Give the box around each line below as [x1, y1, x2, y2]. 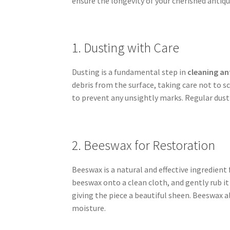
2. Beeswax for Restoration [72, 137, 216, 154]
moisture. [72, 202, 106, 213]
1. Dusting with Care [72, 40, 180, 56]
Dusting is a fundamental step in [72, 67, 188, 78]
